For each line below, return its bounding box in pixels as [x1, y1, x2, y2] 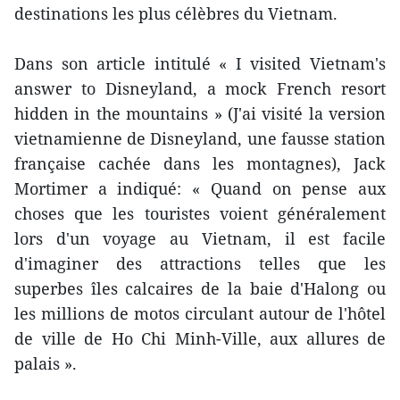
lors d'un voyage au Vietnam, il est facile [14, 228, 386, 250]
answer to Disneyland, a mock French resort [14, 78, 386, 100]
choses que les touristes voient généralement [14, 203, 386, 225]
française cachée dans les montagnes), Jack [14, 153, 386, 175]
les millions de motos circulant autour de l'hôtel [14, 303, 386, 325]
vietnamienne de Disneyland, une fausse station [14, 128, 386, 150]
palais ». [14, 353, 77, 375]
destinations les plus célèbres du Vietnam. [14, 3, 337, 25]
